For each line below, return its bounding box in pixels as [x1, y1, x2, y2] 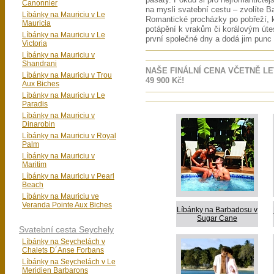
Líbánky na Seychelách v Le [22, 257, 116, 266]
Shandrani [22, 59, 57, 68]
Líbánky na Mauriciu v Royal [22, 131, 116, 140]
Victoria [22, 39, 47, 48]
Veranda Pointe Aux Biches [22, 201, 112, 209]
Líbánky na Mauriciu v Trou [22, 71, 112, 80]
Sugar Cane [197, 214, 237, 223]
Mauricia [22, 19, 51, 28]
